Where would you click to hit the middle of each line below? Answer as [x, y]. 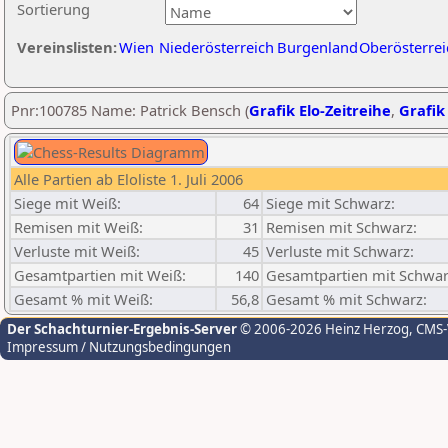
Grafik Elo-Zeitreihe [320, 110]
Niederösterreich [216, 47]
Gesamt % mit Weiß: [83, 299]
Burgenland [317, 47]
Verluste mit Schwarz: [340, 251]
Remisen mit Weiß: [78, 227]
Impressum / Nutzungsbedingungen [119, 347]
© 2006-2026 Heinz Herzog [323, 329]
